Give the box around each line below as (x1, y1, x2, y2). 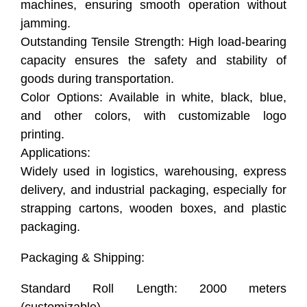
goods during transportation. (21, 71, 174, 86)
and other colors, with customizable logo (21, 108, 286, 123)
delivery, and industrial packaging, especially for (21, 182, 286, 197)
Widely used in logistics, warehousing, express (21, 164, 286, 178)
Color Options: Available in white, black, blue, (21, 90, 286, 104)
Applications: (21, 145, 90, 160)
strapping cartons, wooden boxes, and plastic (21, 201, 286, 215)
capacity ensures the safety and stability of (21, 53, 286, 67)
